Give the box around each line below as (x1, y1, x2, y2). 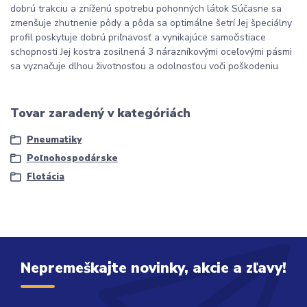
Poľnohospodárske (26, 152, 118, 165)
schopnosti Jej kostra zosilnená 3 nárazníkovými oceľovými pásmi (10, 45, 292, 59)
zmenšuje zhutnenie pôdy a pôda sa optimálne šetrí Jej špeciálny (10, 16, 292, 30)
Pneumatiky (26, 133, 82, 146)
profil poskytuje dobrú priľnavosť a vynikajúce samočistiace (10, 31, 266, 45)
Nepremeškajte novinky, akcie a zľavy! (20, 258, 286, 278)
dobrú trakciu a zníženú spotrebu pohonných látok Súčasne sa (10, 2, 282, 16)
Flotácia (26, 171, 64, 184)
